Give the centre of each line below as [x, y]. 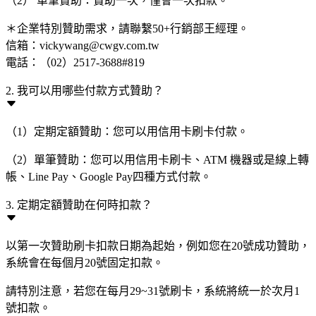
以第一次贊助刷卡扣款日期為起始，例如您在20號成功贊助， [158, 246]
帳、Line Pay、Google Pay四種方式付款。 [109, 177]
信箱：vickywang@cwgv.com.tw [83, 45]
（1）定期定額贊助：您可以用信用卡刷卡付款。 [127, 132]
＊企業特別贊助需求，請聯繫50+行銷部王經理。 [127, 29]
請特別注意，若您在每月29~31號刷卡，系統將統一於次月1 [153, 291]
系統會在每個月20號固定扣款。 [85, 263]
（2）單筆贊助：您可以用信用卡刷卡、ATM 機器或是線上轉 [157, 160]
